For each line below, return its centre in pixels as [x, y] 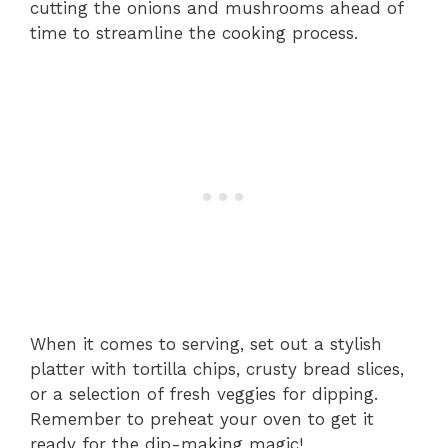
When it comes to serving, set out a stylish [206, 343]
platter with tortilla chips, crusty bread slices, [217, 368]
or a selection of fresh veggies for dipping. [204, 393]
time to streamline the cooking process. [194, 33]
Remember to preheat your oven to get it [202, 418]
